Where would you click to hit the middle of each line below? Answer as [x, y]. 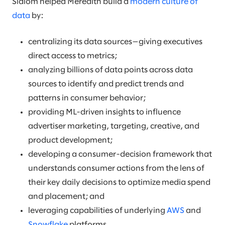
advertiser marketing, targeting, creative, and [114, 126]
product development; [70, 140]
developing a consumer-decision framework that [120, 154]
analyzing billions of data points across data [110, 70]
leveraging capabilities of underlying [97, 211]
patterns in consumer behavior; [87, 98]
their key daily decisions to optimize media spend [119, 183]
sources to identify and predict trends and [106, 84]
